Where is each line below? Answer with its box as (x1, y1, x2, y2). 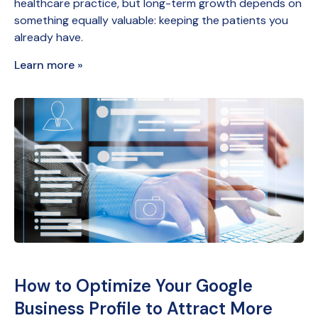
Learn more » (14, 57, 83, 72)
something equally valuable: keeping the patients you (14, 12, 288, 28)
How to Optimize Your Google (14, 274, 253, 297)
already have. (14, 29, 83, 45)
